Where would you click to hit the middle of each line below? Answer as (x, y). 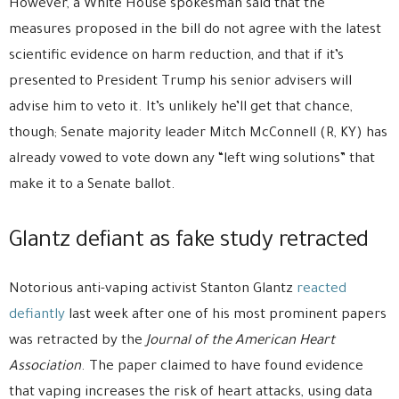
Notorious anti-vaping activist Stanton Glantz (153, 290)
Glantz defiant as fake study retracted (189, 243)
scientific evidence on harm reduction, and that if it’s (176, 57)
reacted (322, 290)
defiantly (37, 316)
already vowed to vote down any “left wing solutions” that (192, 160)
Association (45, 368)
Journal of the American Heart (240, 342)
